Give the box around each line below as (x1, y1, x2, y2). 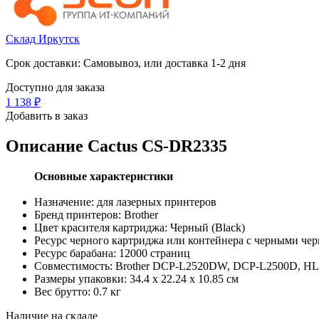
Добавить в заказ (6, 109, 88, 122)
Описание (6, 136, 88, 155)
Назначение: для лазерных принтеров (34, 195, 216, 208)
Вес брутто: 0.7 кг (34, 285, 121, 298)
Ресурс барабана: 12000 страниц (34, 246, 190, 259)
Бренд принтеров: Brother (34, 208, 158, 221)
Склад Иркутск (6, 32, 80, 45)
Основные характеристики (34, 169, 173, 182)
